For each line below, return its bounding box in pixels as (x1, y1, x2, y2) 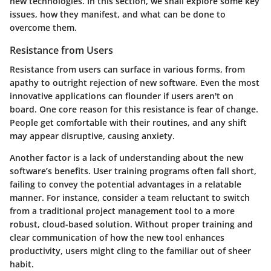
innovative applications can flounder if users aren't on (10, 90, 233, 102)
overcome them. (10, 22, 77, 34)
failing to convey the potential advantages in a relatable (10, 178, 241, 191)
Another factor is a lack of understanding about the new (10, 152, 243, 164)
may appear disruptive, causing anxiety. (10, 130, 175, 142)
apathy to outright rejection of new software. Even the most (10, 77, 260, 89)
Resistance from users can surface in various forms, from (10, 64, 245, 76)
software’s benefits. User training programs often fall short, (10, 165, 256, 177)
